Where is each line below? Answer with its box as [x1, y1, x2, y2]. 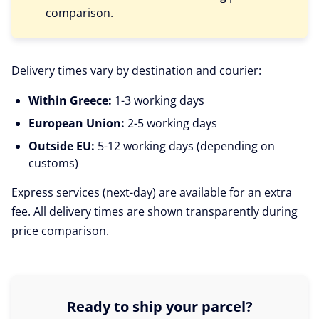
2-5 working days [125, 115, 217, 131]
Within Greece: [28, 93, 112, 108]
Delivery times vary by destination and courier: [11, 63, 261, 78]
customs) [28, 155, 78, 171]
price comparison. [11, 223, 109, 239]
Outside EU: [28, 138, 95, 154]
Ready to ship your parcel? [66, 297, 253, 316]
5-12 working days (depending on [95, 138, 275, 154]
